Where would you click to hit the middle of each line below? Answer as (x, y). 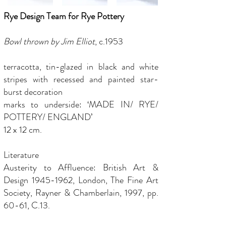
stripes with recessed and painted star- (81, 79)
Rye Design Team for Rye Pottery (64, 16)
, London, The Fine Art (116, 180)
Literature (21, 155)
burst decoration (33, 92)
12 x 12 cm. (23, 130)
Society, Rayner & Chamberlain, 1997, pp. (81, 193)
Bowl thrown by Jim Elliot (49, 41)
